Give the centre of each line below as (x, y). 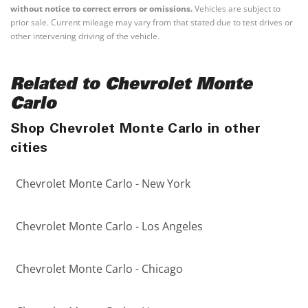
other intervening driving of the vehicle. (85, 36)
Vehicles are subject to (236, 9)
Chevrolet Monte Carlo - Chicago (99, 269)
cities (29, 149)
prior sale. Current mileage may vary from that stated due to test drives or (152, 22)
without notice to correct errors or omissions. (101, 9)
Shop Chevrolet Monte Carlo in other (135, 130)
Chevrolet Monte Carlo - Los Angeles (109, 226)
